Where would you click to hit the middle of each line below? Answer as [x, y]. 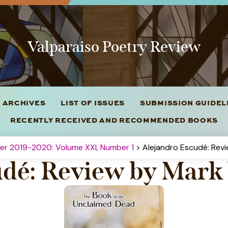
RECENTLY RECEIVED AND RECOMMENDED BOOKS [114, 120]
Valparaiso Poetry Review [114, 47]
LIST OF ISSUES [93, 103]
